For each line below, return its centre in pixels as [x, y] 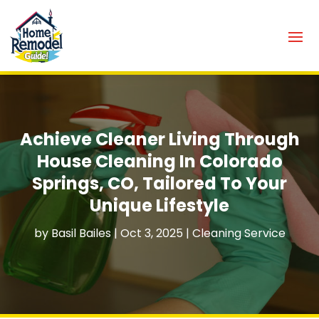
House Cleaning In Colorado [159, 161]
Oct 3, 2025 [151, 233]
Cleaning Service [239, 233]
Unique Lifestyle [159, 205]
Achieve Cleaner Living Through [159, 139]
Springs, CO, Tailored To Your [159, 183]
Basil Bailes [81, 233]
